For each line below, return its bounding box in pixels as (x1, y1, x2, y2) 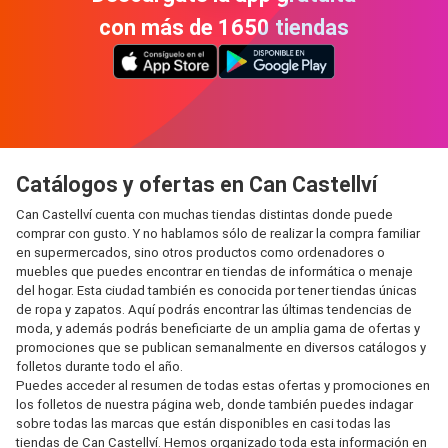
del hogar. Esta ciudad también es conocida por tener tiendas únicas (16, 283, 417, 298)
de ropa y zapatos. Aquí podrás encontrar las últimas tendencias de (16, 302, 412, 317)
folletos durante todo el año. (16, 359, 183, 374)
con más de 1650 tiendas (99, 14, 349, 40)
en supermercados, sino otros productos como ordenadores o (16, 245, 385, 260)
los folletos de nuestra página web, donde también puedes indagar (16, 397, 413, 412)
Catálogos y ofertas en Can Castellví (16, 172, 377, 197)
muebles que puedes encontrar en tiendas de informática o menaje (16, 264, 413, 279)
